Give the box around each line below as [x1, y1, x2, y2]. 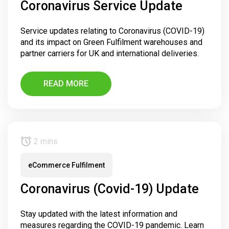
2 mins [32, 136, 58, 147]
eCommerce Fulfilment [28, 161, 105, 170]
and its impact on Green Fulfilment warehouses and [20, 37, 202, 48]
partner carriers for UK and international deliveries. [20, 49, 199, 59]
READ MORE [43, 79, 88, 89]
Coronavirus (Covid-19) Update [20, 181, 199, 197]
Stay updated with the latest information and [20, 209, 177, 219]
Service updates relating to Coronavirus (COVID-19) [20, 26, 204, 36]
